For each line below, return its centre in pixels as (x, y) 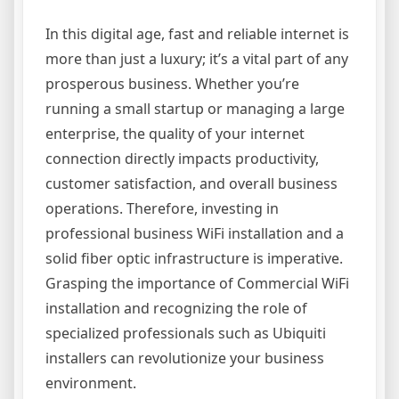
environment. (91, 383)
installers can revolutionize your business (185, 358)
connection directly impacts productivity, (182, 159)
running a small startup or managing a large (195, 109)
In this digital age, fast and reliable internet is (197, 34)
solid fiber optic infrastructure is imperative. (194, 258)
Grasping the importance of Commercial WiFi (197, 283)
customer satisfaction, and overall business (191, 183)
